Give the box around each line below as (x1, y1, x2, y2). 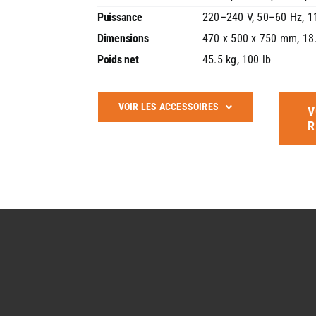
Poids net (97, 53, 139, 67)
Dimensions (97, 32, 149, 46)
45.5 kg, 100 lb (202, 53, 272, 67)
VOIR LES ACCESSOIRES (118, 101, 219, 113)
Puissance (97, 11, 142, 25)
